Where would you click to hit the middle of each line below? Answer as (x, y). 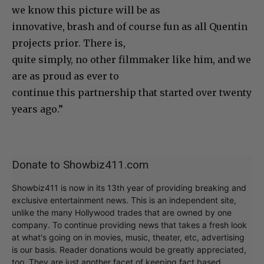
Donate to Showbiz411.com (80, 165)
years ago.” (37, 109)
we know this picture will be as (86, 10)
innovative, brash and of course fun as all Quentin (130, 27)
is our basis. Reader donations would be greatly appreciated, (129, 250)
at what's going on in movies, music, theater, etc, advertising (128, 237)
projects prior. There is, (69, 43)
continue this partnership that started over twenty (132, 93)
